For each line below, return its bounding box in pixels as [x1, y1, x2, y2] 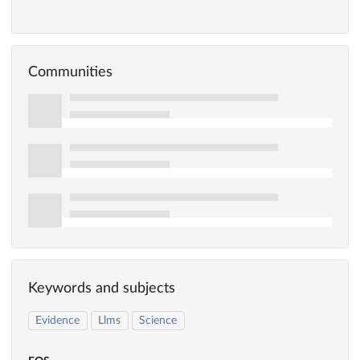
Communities [28, 64, 112, 80]
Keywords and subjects [28, 281, 175, 297]
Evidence [35, 315, 80, 326]
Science [139, 315, 178, 326]
